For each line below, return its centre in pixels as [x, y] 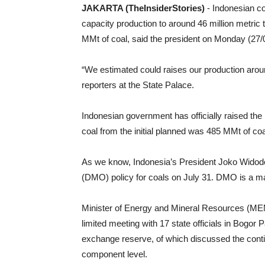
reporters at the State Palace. [138, 85]
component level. [114, 254]
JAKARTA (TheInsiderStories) [143, 8]
